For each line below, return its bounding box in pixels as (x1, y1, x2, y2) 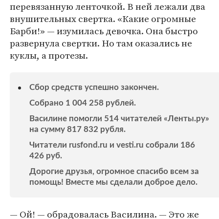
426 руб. (29, 152, 62, 160)
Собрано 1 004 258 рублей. (29, 99, 136, 108)
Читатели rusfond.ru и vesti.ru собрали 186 (29, 141, 195, 150)
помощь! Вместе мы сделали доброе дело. (29, 178, 197, 187)
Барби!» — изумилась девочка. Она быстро (10, 24, 198, 38)
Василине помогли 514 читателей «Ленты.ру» (29, 114, 209, 123)
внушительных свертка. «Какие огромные (10, 12, 196, 25)
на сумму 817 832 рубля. (29, 125, 126, 134)
